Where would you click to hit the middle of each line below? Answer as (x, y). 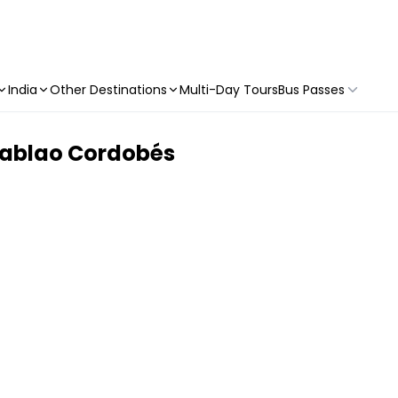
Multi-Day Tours (229, 90)
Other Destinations (108, 90)
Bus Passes (311, 90)
